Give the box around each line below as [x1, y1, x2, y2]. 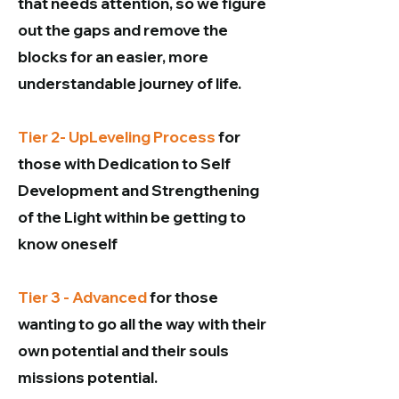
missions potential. [18, 368, 160, 387]
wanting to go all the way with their [18, 314, 266, 333]
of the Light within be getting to [18, 208, 246, 226]
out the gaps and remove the [18, 20, 228, 39]
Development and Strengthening [18, 181, 262, 199]
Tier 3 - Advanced [18, 288, 147, 306]
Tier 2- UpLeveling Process [18, 127, 216, 146]
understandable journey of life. [18, 74, 247, 93]
